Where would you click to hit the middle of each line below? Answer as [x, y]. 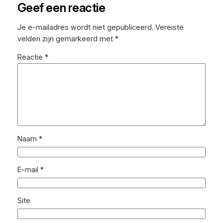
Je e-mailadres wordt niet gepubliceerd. [85, 27]
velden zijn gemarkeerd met [66, 39]
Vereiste [169, 27]
